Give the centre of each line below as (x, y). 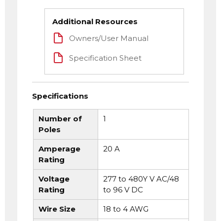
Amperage (59, 149)
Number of (60, 119)
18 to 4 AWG (126, 209)
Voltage (54, 179)
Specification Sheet (105, 58)
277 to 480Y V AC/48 (141, 179)
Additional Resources (95, 22)
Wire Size (57, 209)
